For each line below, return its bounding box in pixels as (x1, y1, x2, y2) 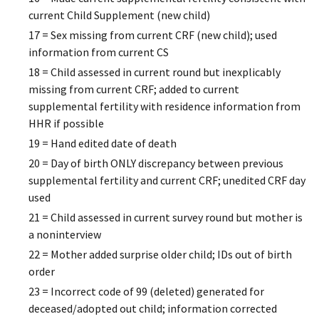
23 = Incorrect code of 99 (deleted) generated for (28, 284, 264, 299)
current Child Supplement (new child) (28, 8, 210, 23)
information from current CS (28, 45, 169, 60)
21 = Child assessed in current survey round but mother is (28, 210, 303, 225)
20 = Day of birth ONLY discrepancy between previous (28, 156, 283, 171)
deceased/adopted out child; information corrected (28, 301, 277, 316)
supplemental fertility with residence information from (28, 99, 300, 114)
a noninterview (28, 227, 101, 242)
